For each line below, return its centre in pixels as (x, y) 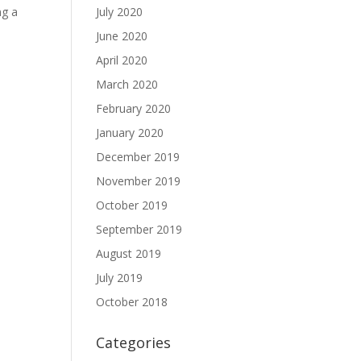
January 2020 (130, 133)
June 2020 (122, 36)
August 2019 (129, 253)
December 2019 (138, 157)
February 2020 (134, 108)
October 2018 (132, 302)
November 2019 (139, 181)
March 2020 (127, 84)
